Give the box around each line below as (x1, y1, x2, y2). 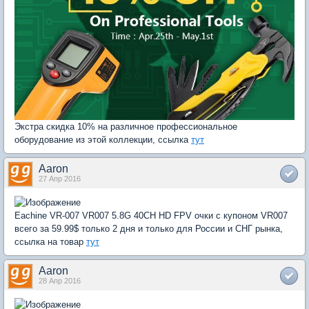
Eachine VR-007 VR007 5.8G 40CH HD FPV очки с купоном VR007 (14, 210, 288, 221)
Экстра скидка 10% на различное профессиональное (14, 121, 237, 132)
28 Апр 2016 (39, 277, 81, 286)
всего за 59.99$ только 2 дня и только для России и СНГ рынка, (14, 223, 283, 235)
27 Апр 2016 (39, 175, 81, 183)
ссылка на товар (14, 237, 86, 248)
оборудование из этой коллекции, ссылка (14, 134, 191, 146)
